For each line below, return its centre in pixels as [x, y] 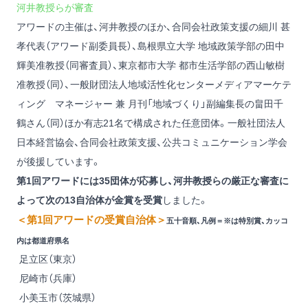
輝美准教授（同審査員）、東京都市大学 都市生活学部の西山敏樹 [151, 66]
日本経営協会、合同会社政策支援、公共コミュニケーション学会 [152, 143]
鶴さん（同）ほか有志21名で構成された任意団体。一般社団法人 [151, 123]
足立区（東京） [47, 260]
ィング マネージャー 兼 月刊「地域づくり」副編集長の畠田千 [150, 104]
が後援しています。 [59, 162]
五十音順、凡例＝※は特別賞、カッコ [227, 221]
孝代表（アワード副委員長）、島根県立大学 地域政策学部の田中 [151, 46]
